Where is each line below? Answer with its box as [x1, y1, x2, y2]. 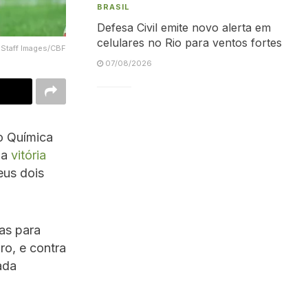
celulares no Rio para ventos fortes [97, 36, 282, 49]
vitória [11, 147, 46, 162]
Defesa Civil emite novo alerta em [97, 21, 271, 34]
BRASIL [97, 2, 130, 12]
